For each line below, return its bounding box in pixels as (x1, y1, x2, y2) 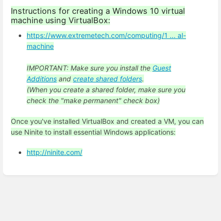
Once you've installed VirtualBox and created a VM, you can (11, 116, 204, 125)
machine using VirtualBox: (11, 15, 110, 25)
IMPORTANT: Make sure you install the (27, 64, 152, 73)
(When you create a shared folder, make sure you (27, 85, 185, 94)
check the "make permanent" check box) (27, 96, 160, 105)
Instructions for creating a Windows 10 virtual (11, 5, 185, 16)
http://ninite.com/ (27, 147, 82, 156)
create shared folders (73, 74, 142, 83)
